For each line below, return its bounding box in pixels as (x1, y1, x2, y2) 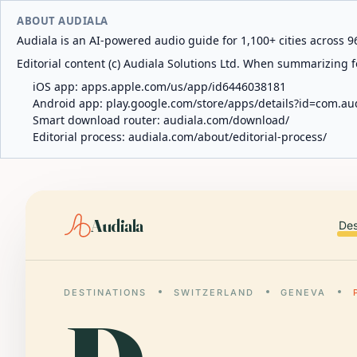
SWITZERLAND (173, 287, 254, 298)
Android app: (33, 96, 106, 111)
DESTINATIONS (64, 287, 147, 298)
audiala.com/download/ (163, 112, 289, 127)
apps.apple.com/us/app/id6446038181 (81, 79, 286, 94)
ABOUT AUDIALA (17, 14, 108, 28)
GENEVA (280, 287, 327, 298)
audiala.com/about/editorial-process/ (128, 129, 327, 144)
